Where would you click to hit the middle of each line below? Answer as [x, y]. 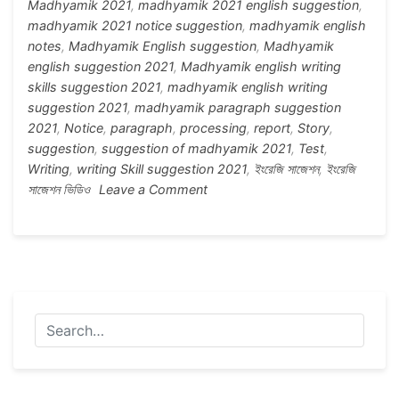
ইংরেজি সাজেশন [286, 169]
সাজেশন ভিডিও [59, 189]
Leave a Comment [153, 189]
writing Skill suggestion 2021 [162, 169]
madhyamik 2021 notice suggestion [135, 25]
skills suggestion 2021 [94, 87]
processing [213, 128]
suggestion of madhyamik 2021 [196, 148]
